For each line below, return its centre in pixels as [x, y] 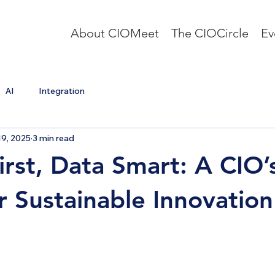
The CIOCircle [210, 33]
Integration [62, 91]
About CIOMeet [115, 33]
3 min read [53, 138]
